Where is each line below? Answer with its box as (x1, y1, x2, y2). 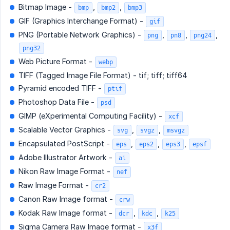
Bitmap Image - (18, 3, 74, 12)
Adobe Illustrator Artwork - (18, 153, 114, 162)
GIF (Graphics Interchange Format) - (18, 16, 145, 26)
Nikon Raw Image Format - (18, 167, 112, 176)
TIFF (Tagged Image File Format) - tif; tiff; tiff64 (18, 71, 187, 80)
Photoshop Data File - (18, 98, 97, 107)
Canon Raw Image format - (18, 195, 115, 204)
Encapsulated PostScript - (18, 139, 112, 148)
